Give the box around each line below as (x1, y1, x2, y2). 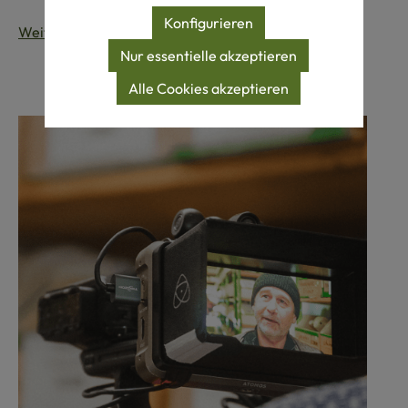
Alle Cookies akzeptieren (128, 79, 289, 97)
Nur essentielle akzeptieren (120, 46, 297, 65)
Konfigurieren (164, 14, 253, 32)
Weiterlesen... (18, 23, 112, 42)
